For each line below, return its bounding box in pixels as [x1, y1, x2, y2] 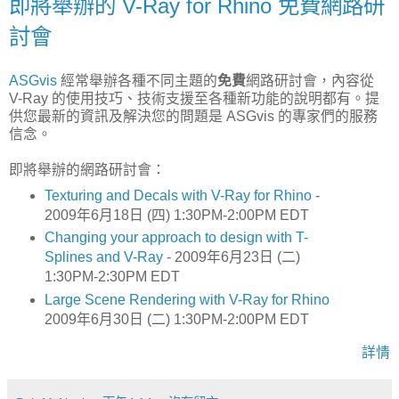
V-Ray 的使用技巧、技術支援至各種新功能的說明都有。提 [9, 90, 379, 106]
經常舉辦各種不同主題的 [57, 72, 217, 88]
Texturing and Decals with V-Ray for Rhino [44, 187, 312, 203]
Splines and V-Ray [44, 249, 163, 265]
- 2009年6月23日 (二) [162, 249, 300, 265]
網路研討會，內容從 [246, 72, 374, 88]
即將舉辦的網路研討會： [9, 161, 166, 177]
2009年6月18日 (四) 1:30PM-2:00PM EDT [44, 207, 309, 223]
